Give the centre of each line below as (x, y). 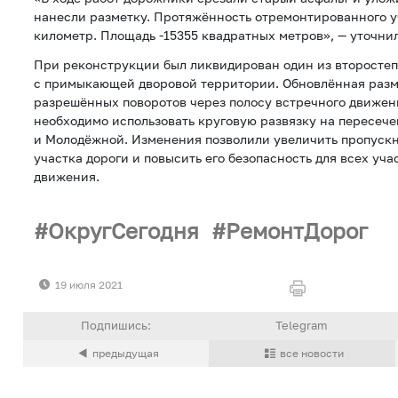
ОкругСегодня (123, 231)
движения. (67, 176)
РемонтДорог (297, 231)
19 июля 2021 (89, 284)
